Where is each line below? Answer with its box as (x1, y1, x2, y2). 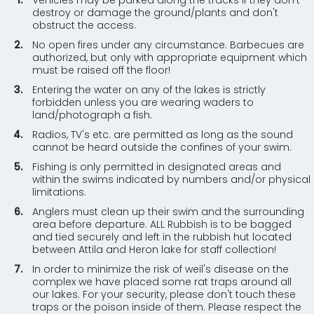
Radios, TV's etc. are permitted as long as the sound (32, 128, 294, 142)
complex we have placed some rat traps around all (32, 275, 292, 289)
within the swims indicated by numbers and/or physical (32, 172, 311, 186)
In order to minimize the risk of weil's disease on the (32, 262, 289, 276)
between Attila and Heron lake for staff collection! (32, 243, 277, 257)
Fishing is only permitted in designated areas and (32, 160, 282, 174)
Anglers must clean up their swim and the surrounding (32, 205, 305, 219)
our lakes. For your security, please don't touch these (32, 287, 296, 301)
